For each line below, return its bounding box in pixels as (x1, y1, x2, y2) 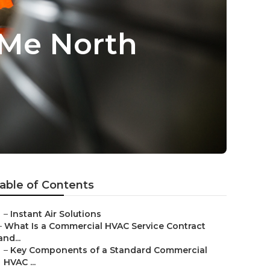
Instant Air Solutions (10, 209, 101, 219)
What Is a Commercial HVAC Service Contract (4, 221, 206, 231)
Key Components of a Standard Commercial (10, 245, 207, 256)
